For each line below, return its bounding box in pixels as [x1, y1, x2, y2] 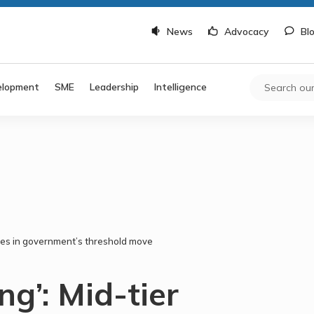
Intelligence [154, 80, 207, 93]
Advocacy [224, 25, 269, 38]
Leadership [90, 80, 139, 93]
